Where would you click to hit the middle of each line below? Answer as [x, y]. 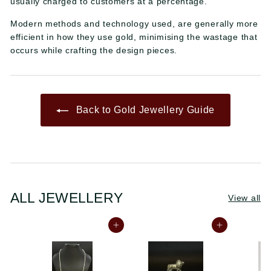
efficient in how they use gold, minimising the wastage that [134, 37]
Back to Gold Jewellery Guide [144, 110]
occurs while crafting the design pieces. [94, 50]
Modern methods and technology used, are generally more [134, 24]
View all [244, 198]
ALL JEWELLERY [67, 198]
